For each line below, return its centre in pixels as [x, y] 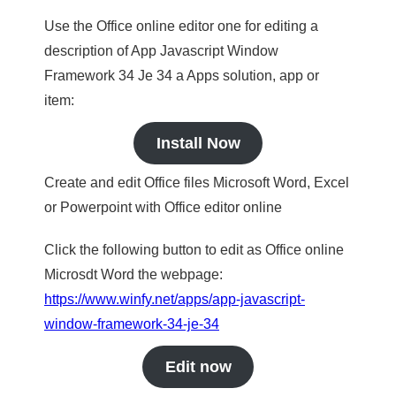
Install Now [198, 143]
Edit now [198, 367]
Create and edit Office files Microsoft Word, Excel [197, 183]
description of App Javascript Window [161, 51]
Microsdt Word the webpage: [133, 274]
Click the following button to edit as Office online [194, 250]
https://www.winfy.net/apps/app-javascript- [175, 299]
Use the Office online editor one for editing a [181, 26]
